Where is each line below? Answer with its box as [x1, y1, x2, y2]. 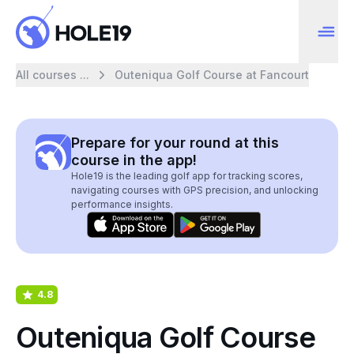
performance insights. [71, 198, 173, 210]
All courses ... [16, 68, 89, 81]
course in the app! [71, 152, 197, 168]
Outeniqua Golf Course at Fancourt [115, 68, 309, 81]
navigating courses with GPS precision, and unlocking [71, 184, 318, 196]
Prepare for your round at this [71, 134, 279, 151]
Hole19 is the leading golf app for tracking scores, [71, 170, 303, 182]
